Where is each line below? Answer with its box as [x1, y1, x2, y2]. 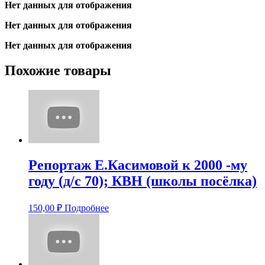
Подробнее [64, 203, 109, 214]
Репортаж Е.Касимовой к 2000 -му [28, 157, 247, 173]
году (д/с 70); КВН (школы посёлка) [28, 173, 257, 189]
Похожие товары [5, 62, 111, 78]
